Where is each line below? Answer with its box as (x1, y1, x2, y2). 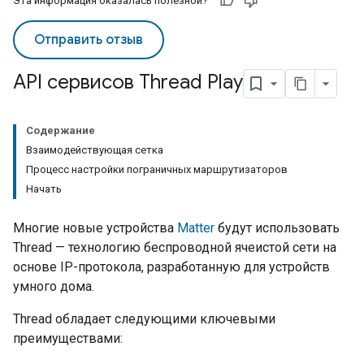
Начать (26, 183, 62, 195)
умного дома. (13, 279, 94, 294)
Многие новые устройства (13, 220, 177, 236)
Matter (177, 220, 214, 236)
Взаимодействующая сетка (26, 144, 163, 156)
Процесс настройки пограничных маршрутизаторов (26, 163, 288, 175)
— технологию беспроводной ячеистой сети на (52, 240, 336, 255)
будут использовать (214, 220, 340, 236)
